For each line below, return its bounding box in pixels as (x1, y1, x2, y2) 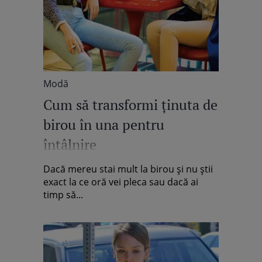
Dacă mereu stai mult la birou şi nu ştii (43, 163, 213, 175)
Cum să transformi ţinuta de (43, 95, 218, 114)
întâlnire (43, 135, 96, 154)
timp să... (43, 188, 83, 201)
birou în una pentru (43, 115, 164, 134)
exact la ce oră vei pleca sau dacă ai (43, 175, 198, 188)
